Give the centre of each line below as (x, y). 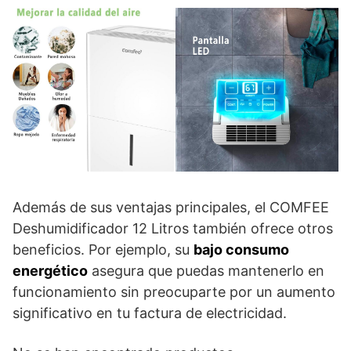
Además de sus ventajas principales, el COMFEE (171, 207)
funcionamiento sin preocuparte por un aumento (174, 291)
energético (50, 270)
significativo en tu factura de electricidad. (150, 313)
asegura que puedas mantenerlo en (206, 270)
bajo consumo (241, 249)
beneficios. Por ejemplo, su (103, 249)
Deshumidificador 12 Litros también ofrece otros (173, 228)
